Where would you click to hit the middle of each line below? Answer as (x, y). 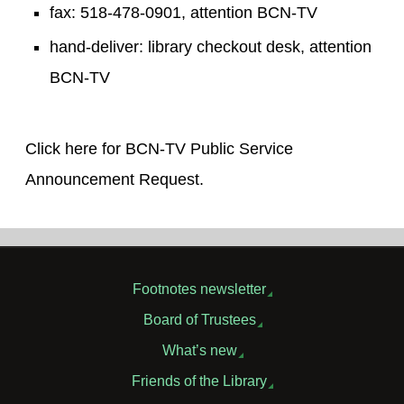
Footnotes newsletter (199, 289)
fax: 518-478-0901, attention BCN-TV (184, 13)
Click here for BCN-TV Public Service (159, 149)
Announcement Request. (115, 179)
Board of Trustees (199, 319)
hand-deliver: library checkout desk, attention (211, 47)
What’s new (199, 350)
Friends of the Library (199, 381)
